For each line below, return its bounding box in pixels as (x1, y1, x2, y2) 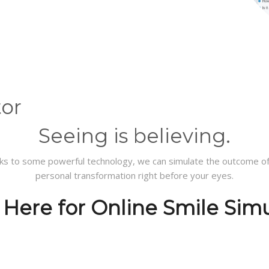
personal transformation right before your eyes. (35, 169, 234, 181)
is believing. (113, 124, 231, 148)
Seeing (38, 124, 113, 148)
